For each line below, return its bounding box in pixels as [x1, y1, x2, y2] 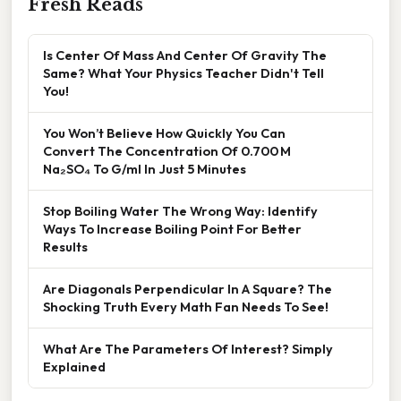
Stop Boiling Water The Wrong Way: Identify [43, 201, 318, 219]
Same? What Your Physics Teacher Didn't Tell [43, 64, 324, 81]
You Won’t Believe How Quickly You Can [43, 124, 286, 141]
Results [43, 237, 88, 255]
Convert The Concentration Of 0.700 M [43, 141, 291, 159]
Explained [43, 357, 106, 375]
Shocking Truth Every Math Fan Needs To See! [43, 297, 328, 315]
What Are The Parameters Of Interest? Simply [43, 339, 333, 357]
